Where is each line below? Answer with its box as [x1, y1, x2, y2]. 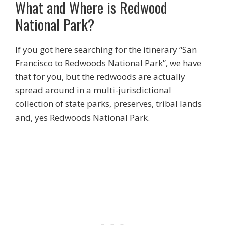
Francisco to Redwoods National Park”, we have [15, 57, 201, 69]
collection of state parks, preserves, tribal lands [15, 98, 202, 109]
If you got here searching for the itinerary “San [15, 44, 197, 55]
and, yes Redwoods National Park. [15, 111, 150, 123]
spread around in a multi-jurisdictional [15, 84, 171, 96]
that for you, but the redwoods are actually [15, 71, 185, 82]
